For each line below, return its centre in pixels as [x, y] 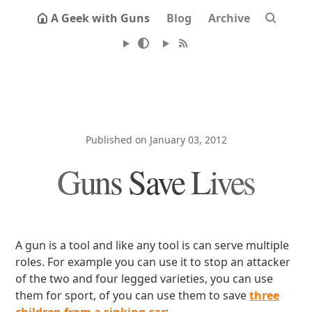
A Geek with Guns [100, 18]
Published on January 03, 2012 [156, 140]
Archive [229, 18]
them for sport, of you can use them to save [133, 295]
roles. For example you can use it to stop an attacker [153, 262]
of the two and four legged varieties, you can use [145, 279]
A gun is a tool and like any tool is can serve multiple [153, 245]
